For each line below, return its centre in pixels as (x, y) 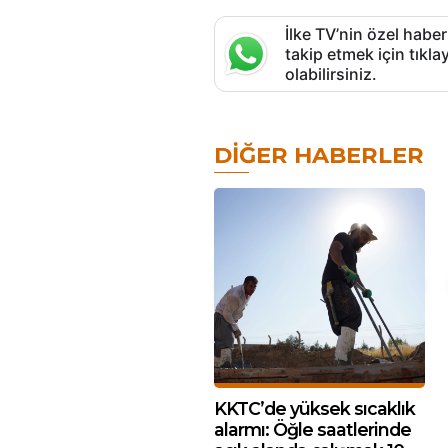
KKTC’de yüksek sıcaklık (314, 408)
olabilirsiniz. (331, 74)
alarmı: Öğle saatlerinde (312, 429)
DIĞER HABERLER (319, 155)
